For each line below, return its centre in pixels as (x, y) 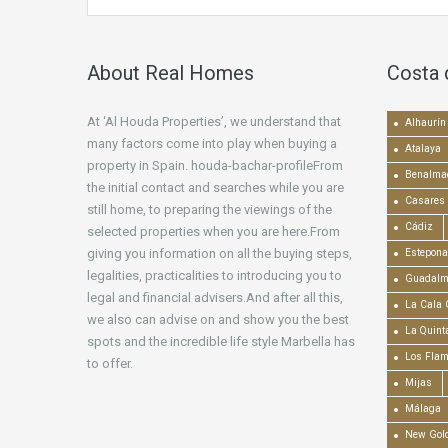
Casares (425, 201)
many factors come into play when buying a (212, 144)
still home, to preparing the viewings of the (209, 210)
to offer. (110, 364)
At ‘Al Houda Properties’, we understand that (214, 122)
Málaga (423, 409)
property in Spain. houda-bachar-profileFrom (215, 166)
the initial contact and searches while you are (215, 188)
